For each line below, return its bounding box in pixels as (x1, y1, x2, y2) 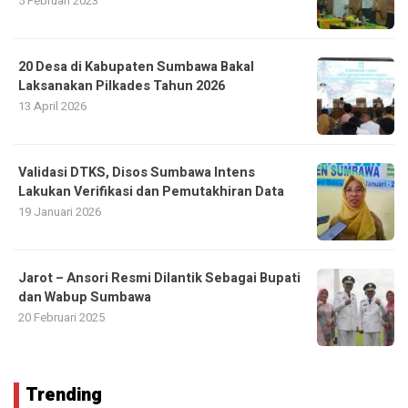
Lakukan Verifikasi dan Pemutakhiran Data (18, 181, 284, 201)
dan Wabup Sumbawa (18, 287, 151, 307)
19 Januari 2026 (18, 202, 101, 220)
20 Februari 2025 (18, 308, 105, 326)
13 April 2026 (18, 97, 87, 115)
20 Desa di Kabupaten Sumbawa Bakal (18, 56, 254, 76)
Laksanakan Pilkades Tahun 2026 (18, 76, 225, 96)
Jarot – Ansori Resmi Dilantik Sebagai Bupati (18, 268, 301, 288)
